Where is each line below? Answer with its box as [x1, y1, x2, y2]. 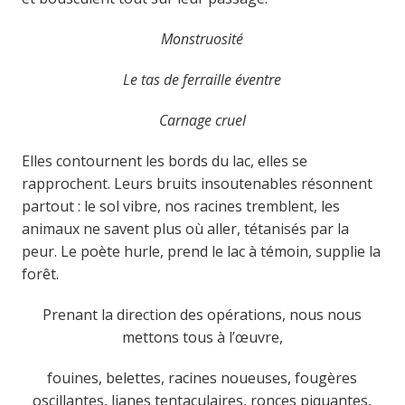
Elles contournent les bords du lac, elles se [21, 150, 307, 171]
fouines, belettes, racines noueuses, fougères [47, 367, 358, 388]
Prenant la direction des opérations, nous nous [42, 304, 363, 325]
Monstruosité [161, 28, 244, 49]
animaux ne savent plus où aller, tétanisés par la [21, 218, 349, 239]
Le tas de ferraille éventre [123, 69, 282, 89]
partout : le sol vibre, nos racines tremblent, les [21, 195, 340, 216]
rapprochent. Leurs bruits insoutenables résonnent [21, 173, 372, 193]
